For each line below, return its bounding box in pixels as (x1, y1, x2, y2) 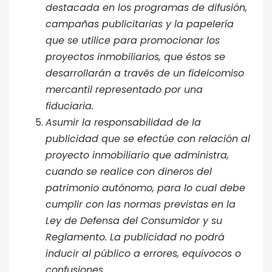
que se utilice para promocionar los (46, 33, 220, 47)
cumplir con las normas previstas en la (46, 197, 236, 211)
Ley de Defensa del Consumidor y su (46, 213, 222, 228)
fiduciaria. (46, 98, 93, 113)
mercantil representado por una (46, 82, 203, 97)
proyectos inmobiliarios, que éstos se (46, 49, 225, 64)
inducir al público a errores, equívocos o (46, 246, 241, 260)
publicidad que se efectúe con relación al (46, 131, 250, 146)
